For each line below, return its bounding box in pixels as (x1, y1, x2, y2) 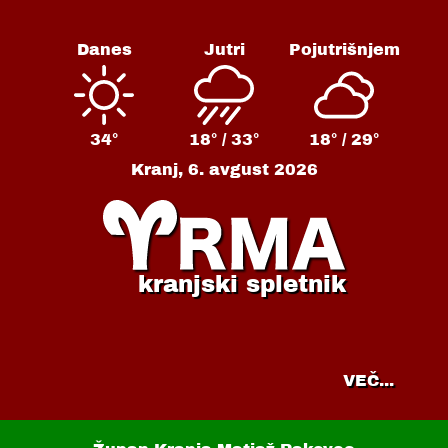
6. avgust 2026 (187, 161, 318, 178)
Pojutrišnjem (288, 41, 400, 58)
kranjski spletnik (137, 272, 346, 297)
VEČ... (342, 371, 394, 389)
